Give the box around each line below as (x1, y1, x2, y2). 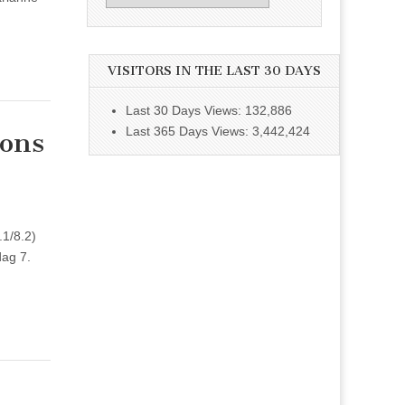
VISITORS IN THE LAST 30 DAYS (108, 62, 321, 79)
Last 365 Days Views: (126, 123, 252, 138)
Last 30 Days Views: (126, 102, 245, 118)
